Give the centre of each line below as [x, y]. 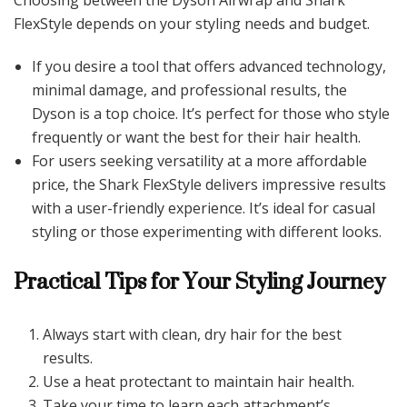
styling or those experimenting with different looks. [207, 232]
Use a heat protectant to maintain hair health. [199, 382]
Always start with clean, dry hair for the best [192, 335]
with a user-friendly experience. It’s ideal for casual [203, 208]
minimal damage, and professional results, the [189, 90]
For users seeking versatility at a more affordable [199, 161]
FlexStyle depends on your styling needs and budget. [192, 24]
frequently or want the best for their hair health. [196, 138]
